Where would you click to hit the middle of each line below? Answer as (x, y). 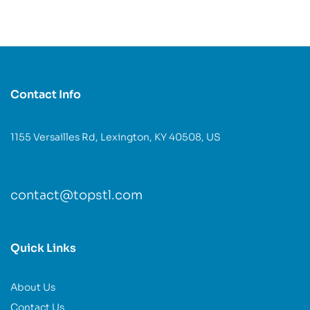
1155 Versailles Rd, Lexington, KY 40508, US (116, 137)
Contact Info (46, 95)
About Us (33, 288)
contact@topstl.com (76, 195)
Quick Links (43, 248)
